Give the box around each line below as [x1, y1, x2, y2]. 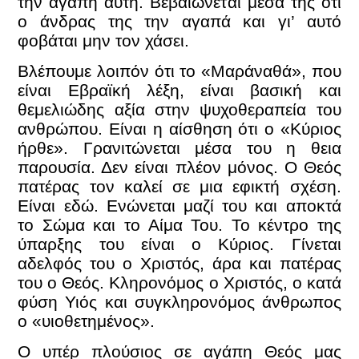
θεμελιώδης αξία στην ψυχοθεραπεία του [18, 100, 341, 119]
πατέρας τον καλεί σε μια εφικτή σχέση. [18, 177, 341, 196]
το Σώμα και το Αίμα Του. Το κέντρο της [18, 216, 341, 234]
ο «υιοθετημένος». [18, 312, 155, 330]
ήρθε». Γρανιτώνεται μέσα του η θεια [18, 139, 341, 157]
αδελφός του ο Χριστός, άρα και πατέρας [18, 254, 341, 272]
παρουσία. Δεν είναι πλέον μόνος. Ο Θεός [18, 158, 341, 176]
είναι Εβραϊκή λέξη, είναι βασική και [18, 81, 341, 99]
